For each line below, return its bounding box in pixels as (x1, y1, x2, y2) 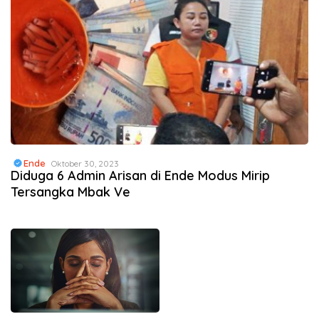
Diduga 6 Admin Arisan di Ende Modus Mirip (11, 167, 270, 184)
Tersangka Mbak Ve (11, 184, 130, 201)
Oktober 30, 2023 (51, 158, 119, 169)
